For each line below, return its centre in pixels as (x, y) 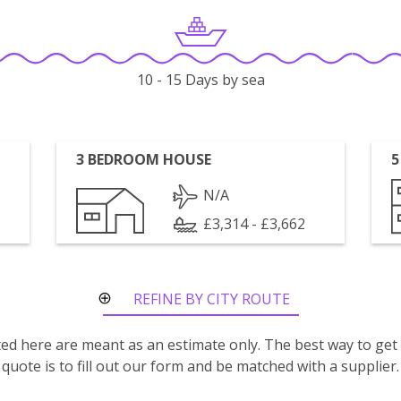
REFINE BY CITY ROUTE (212, 299)
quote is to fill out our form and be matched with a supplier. (200, 366)
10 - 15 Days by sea (200, 80)
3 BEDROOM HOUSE (144, 159)
